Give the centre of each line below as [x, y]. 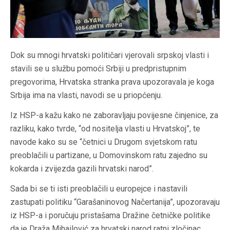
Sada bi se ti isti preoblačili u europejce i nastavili [99, 188]
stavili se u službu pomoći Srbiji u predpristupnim [98, 68]
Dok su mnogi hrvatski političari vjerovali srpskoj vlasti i [110, 55]
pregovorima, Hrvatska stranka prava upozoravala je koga [112, 82]
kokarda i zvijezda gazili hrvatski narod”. [82, 168]
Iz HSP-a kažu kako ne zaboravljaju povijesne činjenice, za [114, 115]
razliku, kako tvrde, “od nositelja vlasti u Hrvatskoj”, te [105, 128]
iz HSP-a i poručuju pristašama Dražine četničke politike [110, 215]
